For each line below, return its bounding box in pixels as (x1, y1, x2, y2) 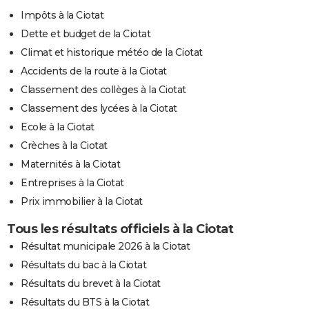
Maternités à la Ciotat (21, 158, 120, 171)
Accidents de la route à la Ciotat (21, 65, 167, 78)
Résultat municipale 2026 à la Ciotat (21, 240, 190, 253)
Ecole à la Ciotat (21, 121, 94, 134)
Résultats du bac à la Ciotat (21, 259, 146, 272)
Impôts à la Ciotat (21, 9, 103, 22)
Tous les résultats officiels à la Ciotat (7, 221, 233, 237)
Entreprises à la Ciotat (21, 177, 124, 190)
